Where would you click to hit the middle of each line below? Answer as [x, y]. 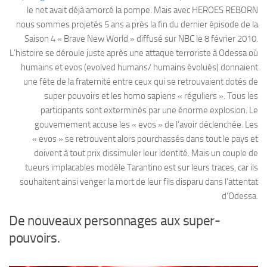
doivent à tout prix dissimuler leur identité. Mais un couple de [146, 153]
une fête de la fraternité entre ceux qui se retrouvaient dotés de [141, 82]
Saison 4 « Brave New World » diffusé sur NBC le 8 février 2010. [141, 39]
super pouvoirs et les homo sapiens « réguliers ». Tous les [151, 96]
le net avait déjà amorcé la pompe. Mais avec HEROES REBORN [142, 10]
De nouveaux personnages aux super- [115, 221]
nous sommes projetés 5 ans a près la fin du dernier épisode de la [137, 25]
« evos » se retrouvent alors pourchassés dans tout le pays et [145, 139]
